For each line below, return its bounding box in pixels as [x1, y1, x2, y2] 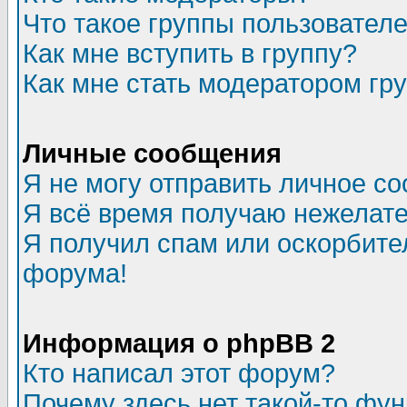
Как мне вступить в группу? [23, 39, 357, 68]
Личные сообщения [23, 139, 282, 168]
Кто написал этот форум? [23, 359, 335, 388]
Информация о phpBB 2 [23, 329, 335, 358]
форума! [23, 259, 127, 288]
